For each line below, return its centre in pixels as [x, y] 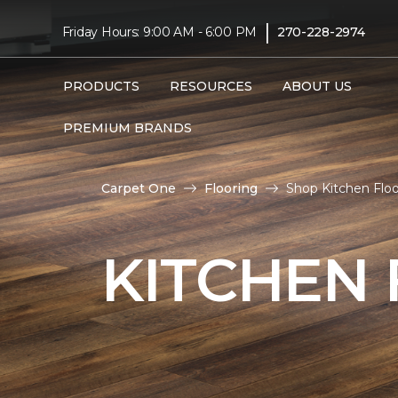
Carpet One [139, 188]
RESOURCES [211, 86]
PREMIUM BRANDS [127, 128]
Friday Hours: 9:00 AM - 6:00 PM [159, 32]
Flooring [231, 188]
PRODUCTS [101, 86]
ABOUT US [317, 86]
